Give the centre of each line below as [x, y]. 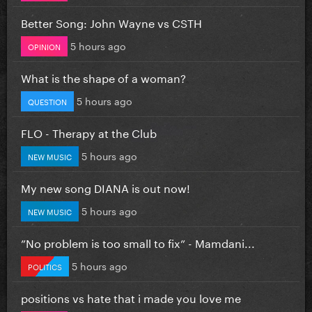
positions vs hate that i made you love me [131, 297]
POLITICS [45, 266]
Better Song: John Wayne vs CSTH [111, 22]
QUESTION [47, 101]
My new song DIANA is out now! [106, 187]
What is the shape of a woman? [103, 77]
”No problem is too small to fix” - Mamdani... [138, 242]
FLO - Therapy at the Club [89, 132]
